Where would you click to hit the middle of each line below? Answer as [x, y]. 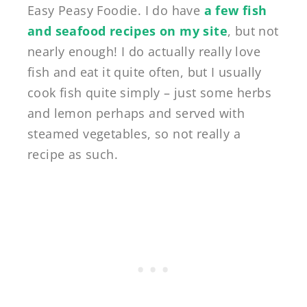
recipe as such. [73, 155]
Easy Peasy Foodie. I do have [116, 11]
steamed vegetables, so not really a [134, 134]
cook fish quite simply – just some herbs [149, 93]
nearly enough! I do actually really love [144, 52]
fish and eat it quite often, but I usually [145, 72]
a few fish [235, 11]
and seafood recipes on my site [127, 31]
